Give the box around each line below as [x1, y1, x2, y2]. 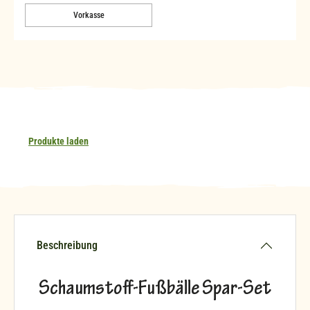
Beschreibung [37, 238, 98, 252]
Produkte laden [28, 135, 89, 147]
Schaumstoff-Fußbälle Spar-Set [39, 278, 271, 301]
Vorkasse [73, 10, 104, 20]
